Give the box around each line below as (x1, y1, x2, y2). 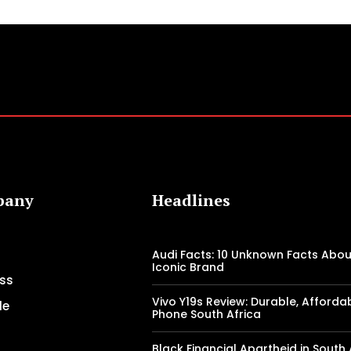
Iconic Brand (152, 259, 225, 276)
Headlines (152, 190, 231, 212)
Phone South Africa (152, 306, 262, 323)
